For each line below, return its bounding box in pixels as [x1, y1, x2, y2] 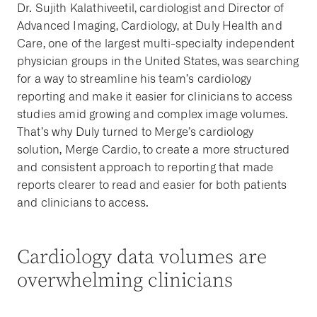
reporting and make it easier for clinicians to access [17, 90, 293, 103]
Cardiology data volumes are [17, 245, 267, 270]
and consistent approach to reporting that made [17, 161, 274, 174]
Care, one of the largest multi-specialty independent [17, 37, 295, 50]
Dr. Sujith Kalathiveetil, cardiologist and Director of [17, 1, 284, 15]
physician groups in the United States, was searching [17, 54, 299, 68]
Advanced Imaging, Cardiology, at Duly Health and [17, 19, 282, 33]
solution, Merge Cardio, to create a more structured [17, 143, 290, 156]
